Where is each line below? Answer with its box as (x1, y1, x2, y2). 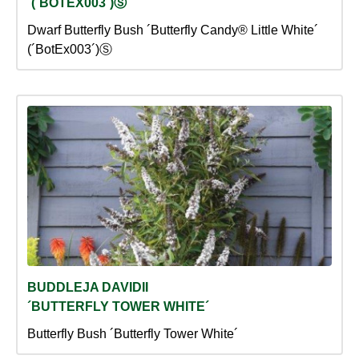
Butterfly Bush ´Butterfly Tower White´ (27, 327, 238, 341)
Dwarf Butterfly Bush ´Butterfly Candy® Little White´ (27, 23, 318, 38)
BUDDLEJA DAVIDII (27, 280, 148, 295)
